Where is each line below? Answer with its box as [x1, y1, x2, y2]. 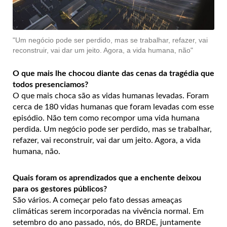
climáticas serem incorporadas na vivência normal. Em [13, 207, 204, 215]
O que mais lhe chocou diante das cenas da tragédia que [13, 69, 214, 78]
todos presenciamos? [13, 80, 88, 89]
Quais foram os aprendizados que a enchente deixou [13, 173, 201, 182]
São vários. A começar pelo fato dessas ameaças [13, 196, 182, 204]
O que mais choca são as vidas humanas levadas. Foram [13, 91, 209, 100]
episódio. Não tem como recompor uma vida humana [13, 113, 200, 122]
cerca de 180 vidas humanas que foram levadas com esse [13, 102, 214, 111]
